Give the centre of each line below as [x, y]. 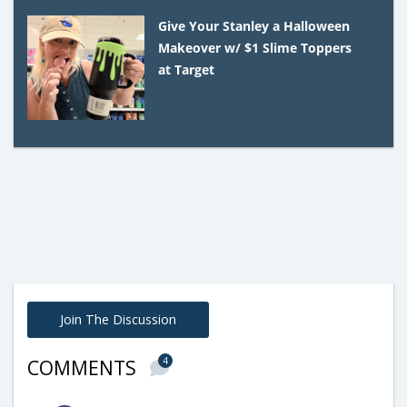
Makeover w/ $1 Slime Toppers [255, 47]
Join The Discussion [118, 319]
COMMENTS [84, 367]
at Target [187, 69]
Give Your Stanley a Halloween [254, 25]
